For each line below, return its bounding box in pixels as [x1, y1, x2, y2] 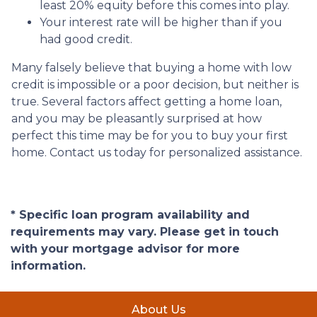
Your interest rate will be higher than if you [40, 16, 282, 29]
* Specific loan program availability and [11, 208, 250, 221]
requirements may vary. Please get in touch [11, 225, 279, 238]
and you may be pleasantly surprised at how [11, 112, 262, 125]
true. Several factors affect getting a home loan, [11, 95, 282, 108]
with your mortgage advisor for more [11, 242, 240, 255]
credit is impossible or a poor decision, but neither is [11, 78, 299, 91]
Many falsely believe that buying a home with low [11, 61, 292, 74]
